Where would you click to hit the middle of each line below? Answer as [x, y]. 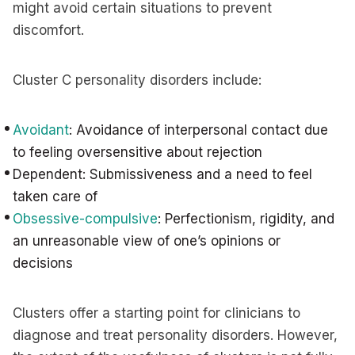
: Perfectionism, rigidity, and [246, 219]
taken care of [55, 197]
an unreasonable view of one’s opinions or [147, 241]
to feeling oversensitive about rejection [137, 152]
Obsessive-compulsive [85, 219]
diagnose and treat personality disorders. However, [175, 335]
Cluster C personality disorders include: [139, 80]
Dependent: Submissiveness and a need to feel [162, 174]
